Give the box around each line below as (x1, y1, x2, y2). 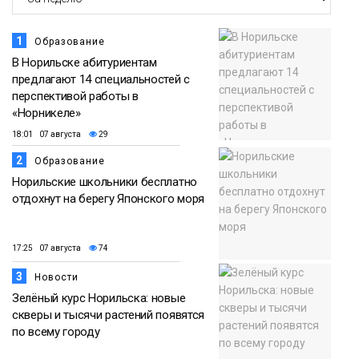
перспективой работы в (12, 89, 139, 104)
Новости (34, 272, 79, 284)
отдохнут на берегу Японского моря (12, 192, 205, 207)
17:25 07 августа (12, 243, 81, 252)
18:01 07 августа (12, 130, 81, 139)
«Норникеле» (12, 106, 81, 121)
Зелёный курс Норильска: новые (12, 291, 186, 306)
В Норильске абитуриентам (12, 55, 157, 71)
